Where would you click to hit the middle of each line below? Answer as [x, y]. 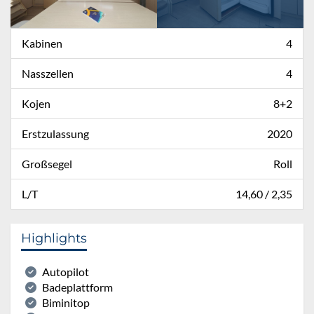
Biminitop [66, 302]
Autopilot [66, 271]
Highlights [54, 238]
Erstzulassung [55, 133]
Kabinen [42, 43]
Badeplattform [77, 287]
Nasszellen [48, 73]
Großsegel [47, 163]
